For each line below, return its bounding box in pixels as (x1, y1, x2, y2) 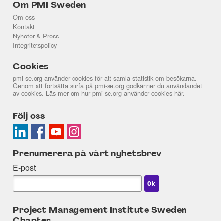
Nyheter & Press (13, 31, 59, 41)
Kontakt (13, 22, 35, 32)
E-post (13, 162, 36, 174)
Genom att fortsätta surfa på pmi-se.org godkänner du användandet (13, 81, 202, 91)
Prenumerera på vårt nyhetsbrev (13, 150, 161, 159)
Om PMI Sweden (13, 1, 86, 10)
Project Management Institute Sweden (13, 206, 187, 215)
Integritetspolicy (13, 40, 57, 50)
